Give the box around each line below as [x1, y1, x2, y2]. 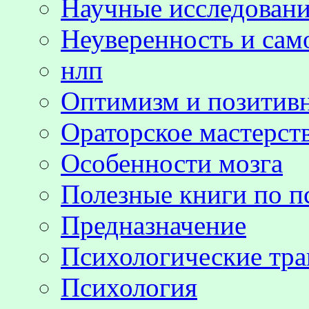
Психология [61, 272, 197, 302]
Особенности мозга [61, 148, 283, 178]
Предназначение [61, 210, 246, 240]
